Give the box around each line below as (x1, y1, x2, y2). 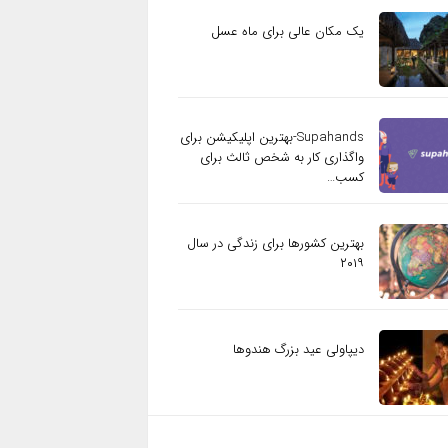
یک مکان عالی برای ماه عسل (211, 21, 364, 42)
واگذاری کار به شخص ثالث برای (200, 147, 364, 168)
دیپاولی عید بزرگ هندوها (233, 339, 364, 360)
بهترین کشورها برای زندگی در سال (187, 233, 364, 254)
